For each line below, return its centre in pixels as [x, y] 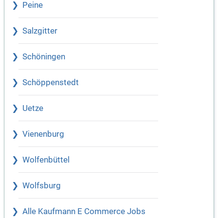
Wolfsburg [42, 185]
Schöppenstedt [51, 82]
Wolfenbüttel [46, 160]
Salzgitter [40, 31]
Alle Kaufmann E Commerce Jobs [84, 211]
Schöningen [44, 56]
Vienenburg [43, 134]
